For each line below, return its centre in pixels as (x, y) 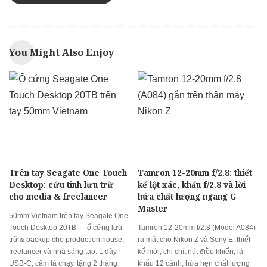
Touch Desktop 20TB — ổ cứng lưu (66, 228)
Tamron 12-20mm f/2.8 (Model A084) (197, 228)
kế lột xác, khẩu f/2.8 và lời (192, 185)
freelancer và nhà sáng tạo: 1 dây (63, 252)
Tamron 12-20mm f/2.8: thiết (195, 173)
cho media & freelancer (58, 197)
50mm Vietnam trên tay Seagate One (69, 216)
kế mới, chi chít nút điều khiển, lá (190, 252)
